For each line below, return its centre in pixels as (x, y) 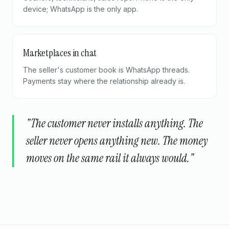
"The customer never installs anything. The (114, 123)
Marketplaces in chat (60, 53)
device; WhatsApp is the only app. (81, 9)
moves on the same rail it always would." (110, 158)
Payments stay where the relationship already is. (104, 81)
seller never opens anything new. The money (117, 141)
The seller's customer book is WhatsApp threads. (106, 70)
